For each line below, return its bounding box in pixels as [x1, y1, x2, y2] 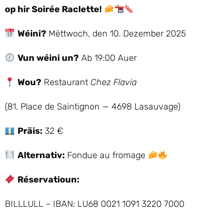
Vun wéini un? [17, 53, 79, 63]
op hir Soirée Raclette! [5, 4, 102, 15]
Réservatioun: [17, 174, 79, 185]
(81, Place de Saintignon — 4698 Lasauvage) [5, 101, 181, 112]
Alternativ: [17, 150, 65, 161]
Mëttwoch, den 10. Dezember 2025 [46, 28, 186, 39]
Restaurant [41, 77, 91, 88]
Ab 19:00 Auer [78, 53, 137, 63]
